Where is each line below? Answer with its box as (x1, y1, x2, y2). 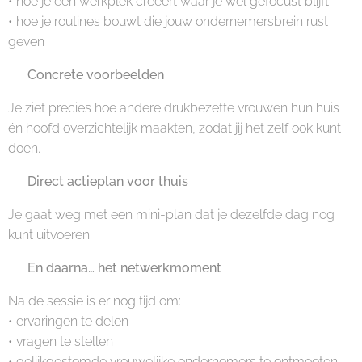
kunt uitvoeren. (8, 227, 92, 242)
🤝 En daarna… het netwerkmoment (8, 260, 221, 276)
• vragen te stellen (8, 334, 113, 349)
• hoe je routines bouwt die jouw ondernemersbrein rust (8, 14, 328, 29)
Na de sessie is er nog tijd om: (8, 293, 181, 309)
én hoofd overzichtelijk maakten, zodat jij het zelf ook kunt (8, 120, 341, 136)
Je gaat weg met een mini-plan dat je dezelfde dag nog (8, 207, 335, 222)
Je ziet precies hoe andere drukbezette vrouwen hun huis (8, 100, 339, 116)
